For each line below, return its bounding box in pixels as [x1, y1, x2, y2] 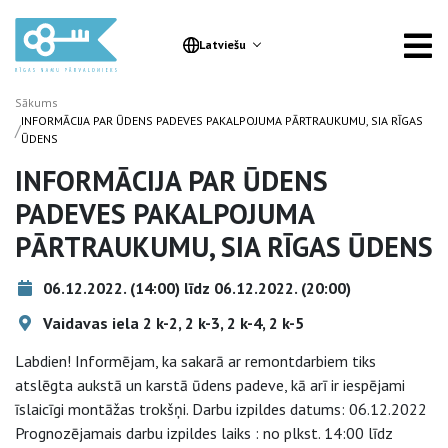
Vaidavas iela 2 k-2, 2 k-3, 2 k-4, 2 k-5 [39, 313, 304, 333]
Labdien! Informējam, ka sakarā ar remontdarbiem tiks [15, 351, 376, 371]
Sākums [15, 95, 58, 110]
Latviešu [198, 37, 246, 52]
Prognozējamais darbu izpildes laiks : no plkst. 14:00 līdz [15, 423, 393, 443]
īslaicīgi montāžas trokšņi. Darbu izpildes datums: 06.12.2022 [15, 399, 427, 419]
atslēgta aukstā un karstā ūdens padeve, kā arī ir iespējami [15, 375, 405, 395]
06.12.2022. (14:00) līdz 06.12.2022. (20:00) [39, 278, 351, 298]
